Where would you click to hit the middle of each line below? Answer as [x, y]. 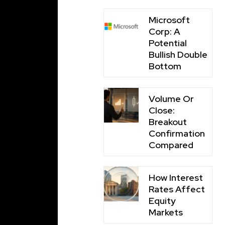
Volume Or [171, 98]
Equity [162, 200]
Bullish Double [178, 54]
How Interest [176, 177]
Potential [167, 43]
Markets [165, 212]
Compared [171, 145]
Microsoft [169, 20]
